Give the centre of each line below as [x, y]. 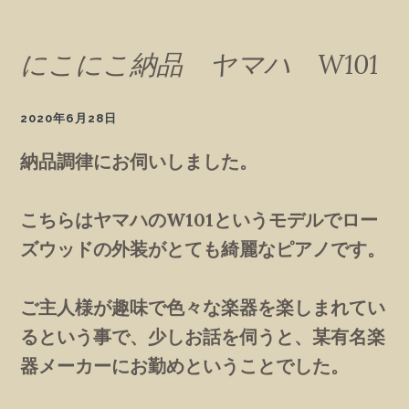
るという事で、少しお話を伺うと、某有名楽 [203, 337]
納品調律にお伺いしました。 [139, 162]
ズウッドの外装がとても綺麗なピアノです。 [203, 249]
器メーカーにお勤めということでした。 [185, 366]
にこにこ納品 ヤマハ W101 [199, 64]
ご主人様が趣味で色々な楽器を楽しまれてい [203, 308]
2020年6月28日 [69, 119]
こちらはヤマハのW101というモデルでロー [199, 220]
